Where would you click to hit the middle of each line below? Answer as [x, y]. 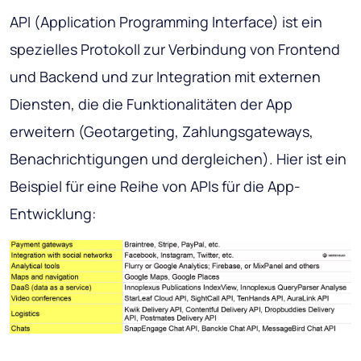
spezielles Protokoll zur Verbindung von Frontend [175, 50]
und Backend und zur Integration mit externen [165, 77]
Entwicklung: [53, 214]
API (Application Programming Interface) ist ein [166, 22]
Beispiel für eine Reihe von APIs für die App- [155, 187]
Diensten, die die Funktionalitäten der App [151, 104]
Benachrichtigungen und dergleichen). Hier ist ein [178, 159]
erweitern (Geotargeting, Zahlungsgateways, [162, 132]
